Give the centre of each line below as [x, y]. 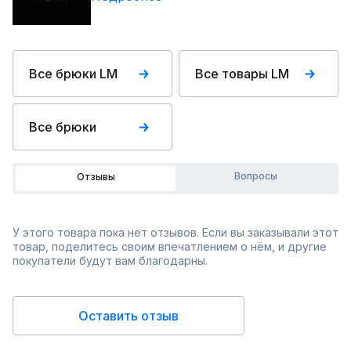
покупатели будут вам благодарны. [110, 261]
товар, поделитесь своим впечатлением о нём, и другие [170, 246]
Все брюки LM [73, 74]
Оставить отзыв [128, 316]
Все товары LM [242, 74]
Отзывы [96, 177]
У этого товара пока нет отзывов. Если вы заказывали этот [175, 232]
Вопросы [255, 176]
